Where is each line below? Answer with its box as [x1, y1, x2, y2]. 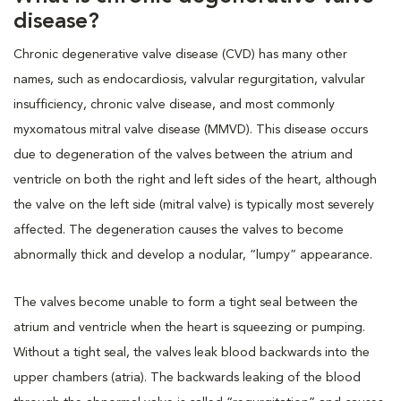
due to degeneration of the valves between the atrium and [13, 148, 353, 161]
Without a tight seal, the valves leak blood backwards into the [13, 346, 370, 359]
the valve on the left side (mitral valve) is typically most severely [13, 198, 374, 211]
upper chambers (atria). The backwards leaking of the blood [13, 371, 361, 384]
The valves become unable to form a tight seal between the [13, 295, 358, 309]
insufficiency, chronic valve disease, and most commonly [13, 98, 335, 111]
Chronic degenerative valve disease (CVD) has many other [13, 47, 347, 61]
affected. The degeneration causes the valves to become [13, 223, 344, 236]
